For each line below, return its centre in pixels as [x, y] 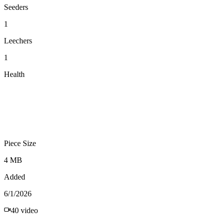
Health [14, 74]
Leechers [18, 40]
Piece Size [20, 143]
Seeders [16, 7]
